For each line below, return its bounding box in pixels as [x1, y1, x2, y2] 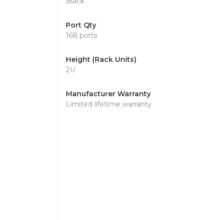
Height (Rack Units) [66, 55, 137, 64]
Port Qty [66, 21, 96, 29]
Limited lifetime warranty [66, 100, 152, 109]
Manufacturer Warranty [66, 89, 151, 98]
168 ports [66, 31, 97, 40]
